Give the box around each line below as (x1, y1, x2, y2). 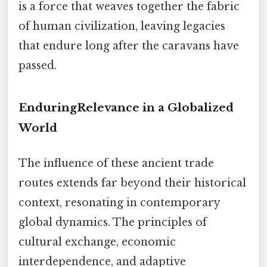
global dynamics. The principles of (18, 216, 207, 229)
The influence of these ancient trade (18, 157, 214, 170)
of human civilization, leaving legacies (18, 20, 225, 33)
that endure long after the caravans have (18, 39, 239, 53)
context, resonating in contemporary (18, 196, 220, 210)
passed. (18, 59, 57, 73)
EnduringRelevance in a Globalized (18, 100, 234, 114)
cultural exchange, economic (18, 235, 176, 249)
